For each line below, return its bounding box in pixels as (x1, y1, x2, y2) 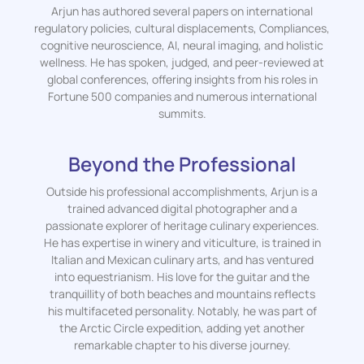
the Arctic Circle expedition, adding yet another (59, 319, 305, 336)
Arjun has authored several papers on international (51, 2, 313, 19)
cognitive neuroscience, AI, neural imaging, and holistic (41, 37, 323, 53)
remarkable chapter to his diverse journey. (73, 336, 291, 353)
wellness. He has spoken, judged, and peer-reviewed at (40, 54, 324, 70)
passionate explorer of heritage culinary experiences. (45, 217, 319, 233)
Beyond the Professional (68, 149, 296, 177)
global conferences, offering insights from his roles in (46, 71, 318, 87)
